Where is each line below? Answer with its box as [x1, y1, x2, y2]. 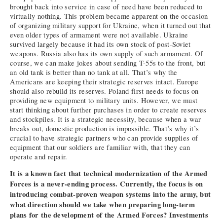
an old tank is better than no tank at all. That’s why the [10, 67, 178, 77]
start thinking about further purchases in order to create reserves [10, 105, 207, 114]
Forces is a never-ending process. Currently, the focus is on [10, 179, 203, 189]
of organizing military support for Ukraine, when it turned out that [10, 20, 211, 30]
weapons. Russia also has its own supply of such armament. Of [10, 48, 203, 58]
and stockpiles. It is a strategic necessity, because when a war [10, 114, 201, 124]
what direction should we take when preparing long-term [10, 199, 195, 210]
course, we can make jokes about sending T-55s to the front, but [10, 58, 206, 68]
